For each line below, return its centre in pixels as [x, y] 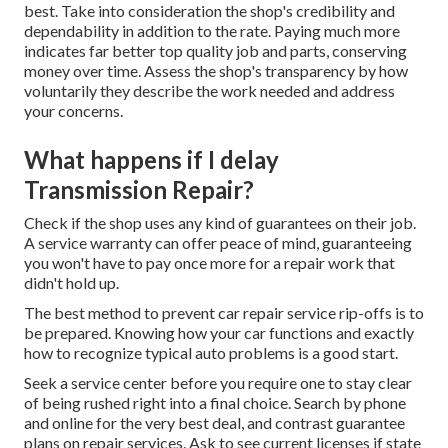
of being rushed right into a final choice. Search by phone [215, 402]
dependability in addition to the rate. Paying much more [212, 30]
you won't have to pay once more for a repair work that [209, 262]
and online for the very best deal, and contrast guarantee [214, 422]
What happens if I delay [151, 159]
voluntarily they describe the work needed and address [209, 90]
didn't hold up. [71, 282]
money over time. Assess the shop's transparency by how [216, 70]
